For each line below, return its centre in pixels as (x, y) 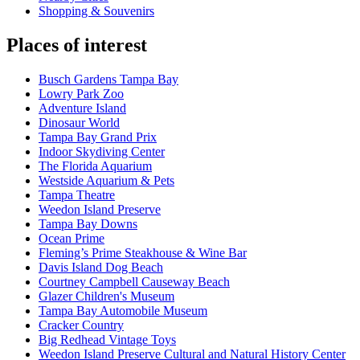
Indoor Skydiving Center (102, 152)
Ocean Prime (72, 239)
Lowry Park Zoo (81, 94)
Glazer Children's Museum (106, 297)
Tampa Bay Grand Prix (98, 137)
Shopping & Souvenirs (96, 11)
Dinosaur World (79, 123)
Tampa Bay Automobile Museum (123, 311)
